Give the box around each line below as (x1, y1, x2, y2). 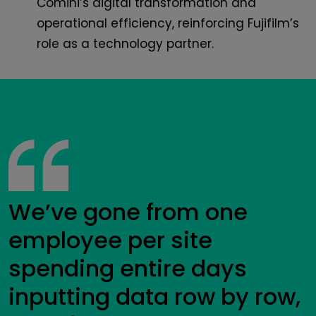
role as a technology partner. (37, 35, 214, 52)
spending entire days (8, 252, 247, 284)
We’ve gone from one (8, 195, 248, 228)
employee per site (8, 224, 212, 256)
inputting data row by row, (8, 280, 300, 312)
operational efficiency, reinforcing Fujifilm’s (37, 14, 299, 32)
